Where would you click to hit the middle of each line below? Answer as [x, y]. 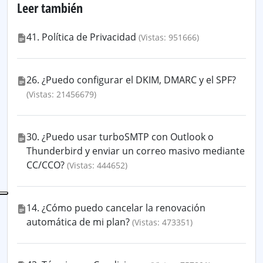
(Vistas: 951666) [169, 37]
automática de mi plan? [78, 222]
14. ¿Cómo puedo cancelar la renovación [116, 208]
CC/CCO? [45, 165]
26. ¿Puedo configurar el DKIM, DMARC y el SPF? [131, 80]
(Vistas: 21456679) [61, 94]
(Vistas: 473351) [162, 222]
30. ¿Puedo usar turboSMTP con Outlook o [120, 137]
